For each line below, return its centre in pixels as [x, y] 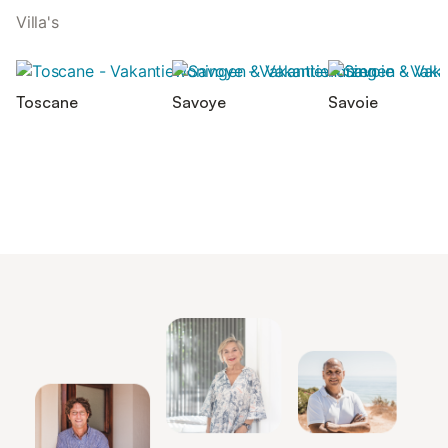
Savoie [353, 101]
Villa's [37, 21]
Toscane [47, 101]
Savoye [199, 101]
